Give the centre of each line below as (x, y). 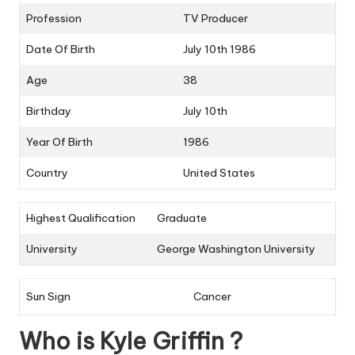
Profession (54, 19)
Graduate (182, 218)
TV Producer (216, 19)
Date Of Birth (61, 50)
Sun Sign (48, 297)
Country (47, 173)
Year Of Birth (59, 142)
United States (219, 173)
